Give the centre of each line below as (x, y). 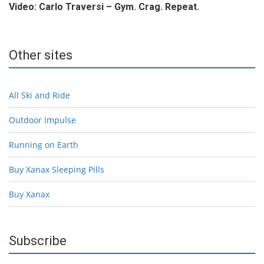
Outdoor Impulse (42, 120)
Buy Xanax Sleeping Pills (57, 169)
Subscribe (38, 241)
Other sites (41, 55)
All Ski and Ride (39, 95)
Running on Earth (44, 145)
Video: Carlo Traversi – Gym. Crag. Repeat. (104, 7)
